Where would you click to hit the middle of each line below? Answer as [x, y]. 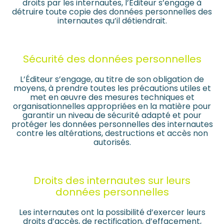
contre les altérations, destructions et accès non [112, 133]
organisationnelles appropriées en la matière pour [112, 106]
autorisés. [112, 142]
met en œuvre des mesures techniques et [112, 97]
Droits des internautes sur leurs [112, 181]
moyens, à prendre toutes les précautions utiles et [112, 88]
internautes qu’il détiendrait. [112, 21]
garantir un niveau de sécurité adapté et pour [112, 115]
